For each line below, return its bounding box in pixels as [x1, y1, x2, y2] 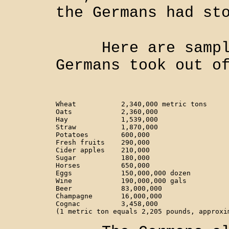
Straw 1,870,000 [56, 123, 76, 131]
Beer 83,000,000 [56, 185, 72, 192]
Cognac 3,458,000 [56, 200, 80, 208]
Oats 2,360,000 [56, 108, 72, 116]
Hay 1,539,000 [56, 116, 68, 123]
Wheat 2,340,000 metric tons [56, 100, 80, 108]
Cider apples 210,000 [56, 146, 105, 154]
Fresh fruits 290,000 [56, 139, 105, 146]
